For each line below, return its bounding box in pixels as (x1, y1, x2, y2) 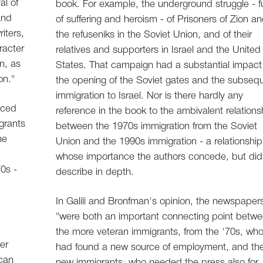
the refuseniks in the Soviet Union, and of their (56, 31, 252, 40)
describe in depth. (56, 168, 134, 177)
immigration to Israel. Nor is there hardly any (56, 92, 244, 101)
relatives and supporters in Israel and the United (56, 46, 261, 55)
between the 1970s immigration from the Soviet (56, 122, 258, 131)
